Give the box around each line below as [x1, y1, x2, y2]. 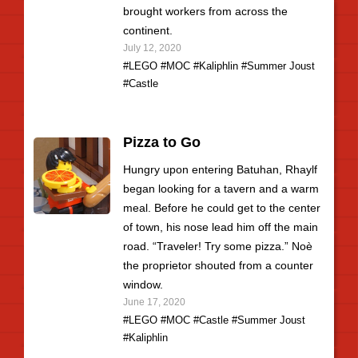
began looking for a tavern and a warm [123, 182, 319, 195]
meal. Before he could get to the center [123, 201, 320, 214]
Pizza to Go [123, 134, 201, 150]
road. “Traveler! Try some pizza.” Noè [123, 240, 312, 253]
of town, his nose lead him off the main [123, 221, 318, 233]
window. [123, 278, 163, 291]
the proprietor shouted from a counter [123, 259, 313, 272]
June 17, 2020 [123, 296, 185, 307]
